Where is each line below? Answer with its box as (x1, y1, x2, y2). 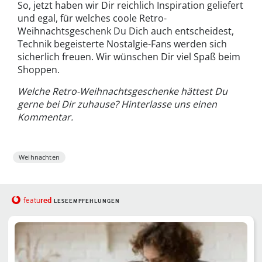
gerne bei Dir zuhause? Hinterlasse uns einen (18, 97, 217, 111)
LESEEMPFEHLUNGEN (53, 197, 120, 204)
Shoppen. (18, 63, 60, 76)
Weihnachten (19, 152, 60, 161)
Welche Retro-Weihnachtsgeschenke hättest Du (18, 84, 227, 98)
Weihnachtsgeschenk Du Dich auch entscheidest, (18, 24, 234, 37)
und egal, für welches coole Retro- (18, 11, 167, 25)
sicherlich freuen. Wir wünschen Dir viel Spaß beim (18, 50, 240, 63)
